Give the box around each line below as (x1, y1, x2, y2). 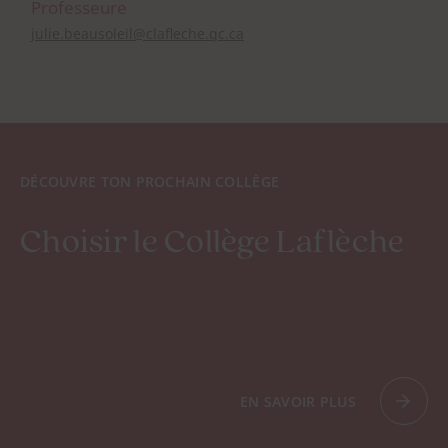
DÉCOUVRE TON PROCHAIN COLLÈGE (20, 172, 280, 192)
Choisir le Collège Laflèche (20, 226, 405, 262)
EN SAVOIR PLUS (240, 391, 356, 411)
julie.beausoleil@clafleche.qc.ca (31, 24, 244, 44)
